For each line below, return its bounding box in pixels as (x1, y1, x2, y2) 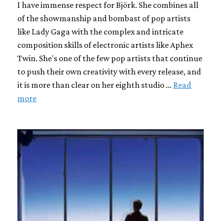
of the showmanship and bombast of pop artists (17, 13, 190, 24)
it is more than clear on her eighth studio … (17, 80, 173, 90)
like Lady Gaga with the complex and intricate (17, 27, 184, 37)
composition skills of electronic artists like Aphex (17, 40, 193, 50)
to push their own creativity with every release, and (17, 67, 201, 77)
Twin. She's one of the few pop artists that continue (17, 53, 202, 64)
